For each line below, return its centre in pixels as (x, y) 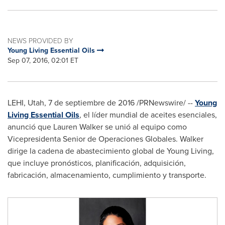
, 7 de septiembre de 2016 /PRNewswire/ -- (120, 103)
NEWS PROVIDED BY (40, 41)
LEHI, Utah (26, 103)
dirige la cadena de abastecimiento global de (87, 151)
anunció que (30, 127)
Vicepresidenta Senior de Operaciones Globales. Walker (105, 139)
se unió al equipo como (145, 127)
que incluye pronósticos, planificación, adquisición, (97, 163)
